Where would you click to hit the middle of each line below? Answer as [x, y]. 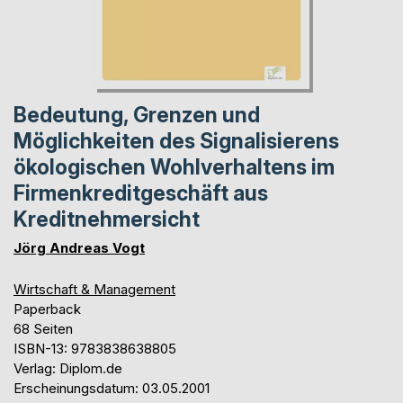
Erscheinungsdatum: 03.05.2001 [112, 388]
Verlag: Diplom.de [68, 368]
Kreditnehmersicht [107, 219]
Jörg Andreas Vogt [79, 247]
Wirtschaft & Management [94, 289]
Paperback [47, 309]
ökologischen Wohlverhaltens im [174, 167]
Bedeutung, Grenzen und [137, 115]
